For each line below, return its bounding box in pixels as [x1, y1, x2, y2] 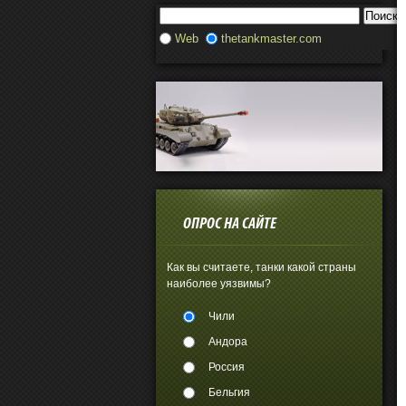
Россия [208, 361, 245, 373]
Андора [208, 335, 247, 348]
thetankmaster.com [221, 32, 322, 45]
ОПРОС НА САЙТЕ [183, 216, 276, 233]
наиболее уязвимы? [167, 277, 271, 290]
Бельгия [208, 386, 250, 399]
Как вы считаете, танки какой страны [167, 261, 356, 274]
